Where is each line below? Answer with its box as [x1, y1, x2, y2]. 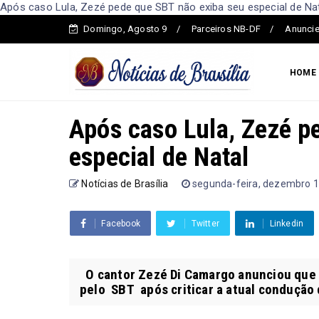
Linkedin [269, 218, 304, 229]
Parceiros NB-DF [192, 23, 261, 34]
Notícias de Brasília [81, 177, 169, 189]
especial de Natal [69, 141, 249, 172]
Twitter [191, 218, 220, 229]
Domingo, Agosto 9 [83, 23, 167, 34]
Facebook [101, 218, 141, 229]
